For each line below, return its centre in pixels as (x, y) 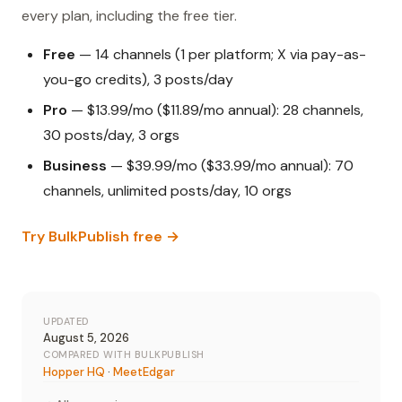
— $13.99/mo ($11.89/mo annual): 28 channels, (215, 110)
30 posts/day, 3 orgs (111, 135)
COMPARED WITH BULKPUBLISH (124, 355)
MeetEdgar (144, 372)
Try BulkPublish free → (100, 237)
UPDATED (66, 322)
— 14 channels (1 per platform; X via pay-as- (221, 55)
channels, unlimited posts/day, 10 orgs (167, 191)
